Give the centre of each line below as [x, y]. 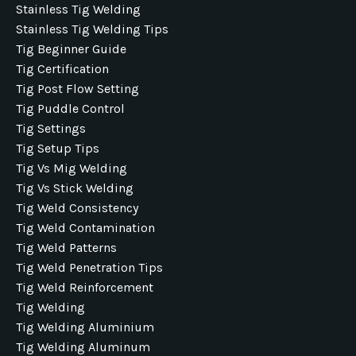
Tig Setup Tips [58, 148]
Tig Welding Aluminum [83, 347]
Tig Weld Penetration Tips [89, 267]
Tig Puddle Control [70, 108]
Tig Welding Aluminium [85, 327]
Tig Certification [62, 69]
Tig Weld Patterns [66, 248]
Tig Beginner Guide [71, 49]
